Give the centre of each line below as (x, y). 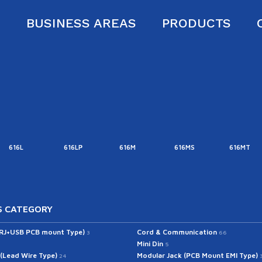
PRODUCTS (196, 23)
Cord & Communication (178, 232)
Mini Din (151, 243)
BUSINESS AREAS (81, 23)
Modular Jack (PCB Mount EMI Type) (198, 255)
